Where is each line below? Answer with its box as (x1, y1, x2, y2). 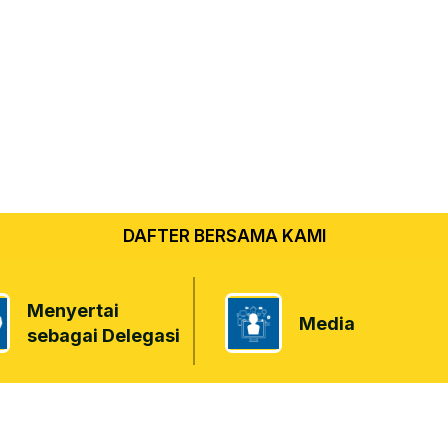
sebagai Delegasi (26, 325, 180, 346)
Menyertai (26, 300, 119, 321)
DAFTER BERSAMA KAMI (122, 226, 326, 246)
